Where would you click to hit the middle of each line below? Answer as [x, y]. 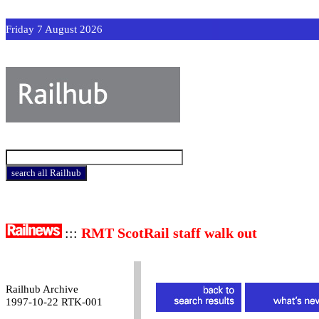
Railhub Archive [42, 289]
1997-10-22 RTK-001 [54, 302]
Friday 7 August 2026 [54, 29]
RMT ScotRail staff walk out [169, 233]
